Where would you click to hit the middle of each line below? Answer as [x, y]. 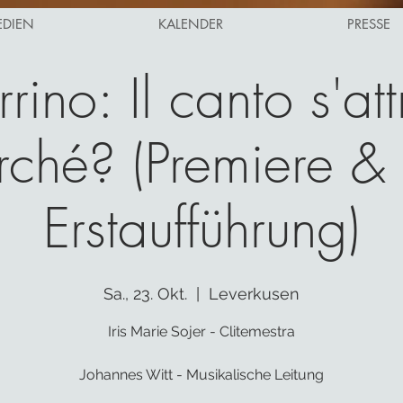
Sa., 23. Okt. [145, 294]
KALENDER [191, 24]
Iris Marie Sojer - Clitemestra [201, 331]
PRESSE [369, 24]
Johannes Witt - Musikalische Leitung [201, 375]
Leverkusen [254, 294]
